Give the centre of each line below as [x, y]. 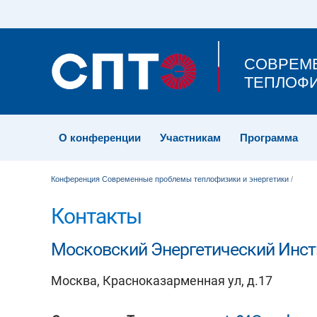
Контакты [98, 216]
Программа [269, 138]
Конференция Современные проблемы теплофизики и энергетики [170, 179]
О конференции [100, 138]
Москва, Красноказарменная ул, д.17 [162, 281]
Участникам [190, 138]
